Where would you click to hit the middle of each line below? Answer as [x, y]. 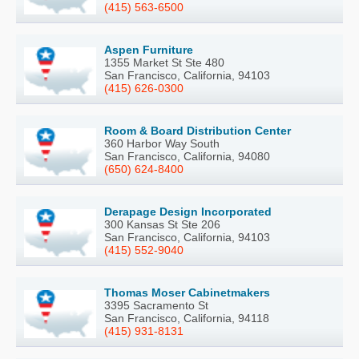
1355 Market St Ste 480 [164, 62]
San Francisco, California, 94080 [187, 156]
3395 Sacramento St [156, 305]
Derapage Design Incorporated [188, 211]
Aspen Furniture [149, 49]
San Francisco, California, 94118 [187, 318]
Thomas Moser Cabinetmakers [187, 292]
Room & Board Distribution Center [198, 130]
